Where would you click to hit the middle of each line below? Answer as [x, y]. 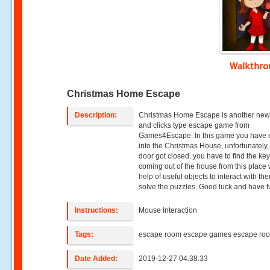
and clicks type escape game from [194, 125]
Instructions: [97, 210]
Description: [96, 115]
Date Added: [96, 259]
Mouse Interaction [168, 210]
